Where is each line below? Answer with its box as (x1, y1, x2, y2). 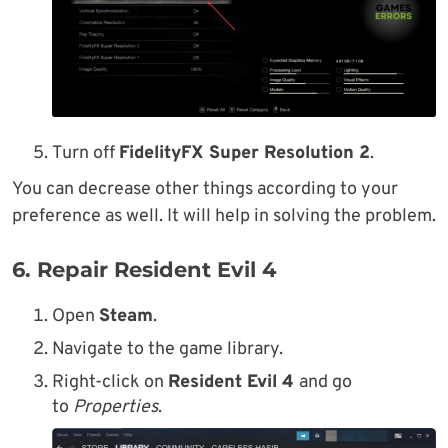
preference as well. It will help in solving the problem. (12, 205, 436, 229)
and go (299, 371, 352, 395)
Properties (73, 396, 158, 420)
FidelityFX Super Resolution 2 (119, 142, 370, 166)
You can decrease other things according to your (12, 178, 398, 202)
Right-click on (52, 371, 168, 395)
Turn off (52, 142, 119, 166)
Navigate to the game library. (52, 338, 283, 362)
